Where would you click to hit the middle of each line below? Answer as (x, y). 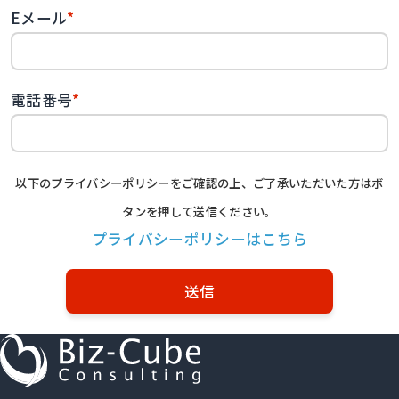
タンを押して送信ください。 (199, 211)
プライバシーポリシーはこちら (199, 238)
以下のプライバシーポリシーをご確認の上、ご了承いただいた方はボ (199, 182)
